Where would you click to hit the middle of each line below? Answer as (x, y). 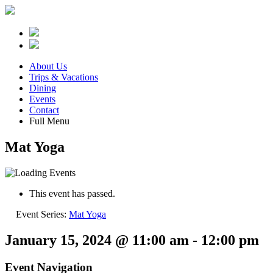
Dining (43, 88)
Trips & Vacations (64, 77)
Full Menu (49, 121)
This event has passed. (72, 193)
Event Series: (42, 214)
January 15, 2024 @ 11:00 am (97, 240)
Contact (44, 110)
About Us (48, 66)
